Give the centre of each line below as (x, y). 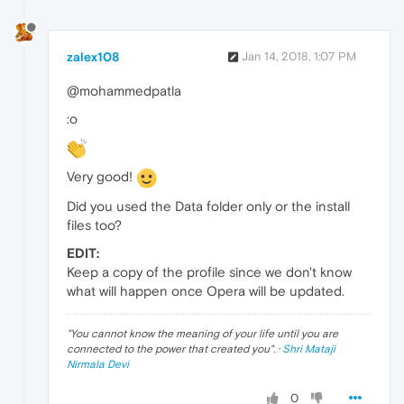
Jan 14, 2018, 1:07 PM (299, 57)
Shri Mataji (309, 349)
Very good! (101, 177)
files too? (94, 225)
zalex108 (93, 57)
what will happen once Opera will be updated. (206, 290)
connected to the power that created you (168, 349)
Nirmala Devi (98, 364)
